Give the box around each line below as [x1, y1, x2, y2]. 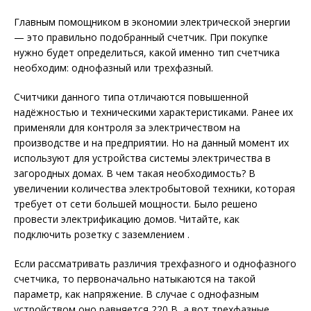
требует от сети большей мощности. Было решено [14, 197, 258, 210]
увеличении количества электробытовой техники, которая [14, 182, 295, 195]
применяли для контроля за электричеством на [14, 121, 240, 134]
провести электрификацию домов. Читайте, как [14, 212, 239, 226]
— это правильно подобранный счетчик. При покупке [14, 31, 268, 44]
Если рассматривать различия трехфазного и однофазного [14, 257, 296, 270]
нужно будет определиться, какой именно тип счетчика [14, 46, 280, 59]
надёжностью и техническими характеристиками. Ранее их [14, 106, 293, 119]
